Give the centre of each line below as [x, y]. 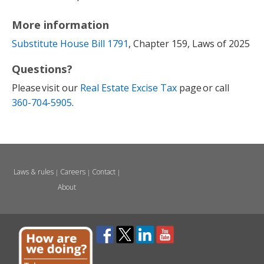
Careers [72, 172]
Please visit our [46, 88]
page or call [203, 88]
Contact [103, 172]
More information [60, 25]
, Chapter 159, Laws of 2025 [189, 44]
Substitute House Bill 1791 [70, 44]
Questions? [42, 69]
